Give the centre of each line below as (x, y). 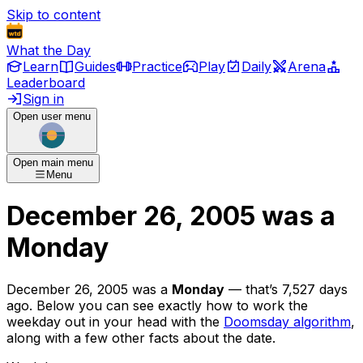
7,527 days (315, 289)
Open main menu (53, 162)
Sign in (43, 99)
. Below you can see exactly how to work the (169, 305)
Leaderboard (46, 83)
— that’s (251, 289)
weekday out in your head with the (113, 321)
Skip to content (53, 15)
